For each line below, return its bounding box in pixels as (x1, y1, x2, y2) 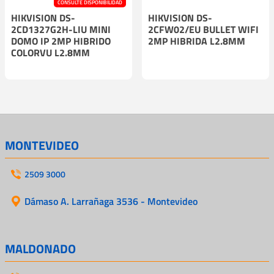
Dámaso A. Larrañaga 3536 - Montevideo (24, 193, 198, 209)
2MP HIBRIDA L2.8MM (148, 33, 245, 48)
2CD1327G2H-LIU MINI (11, 21, 111, 37)
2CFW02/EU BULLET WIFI (148, 21, 259, 37)
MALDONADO (5, 239, 76, 258)
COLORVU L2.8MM (11, 45, 90, 60)
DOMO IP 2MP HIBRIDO (11, 33, 111, 48)
